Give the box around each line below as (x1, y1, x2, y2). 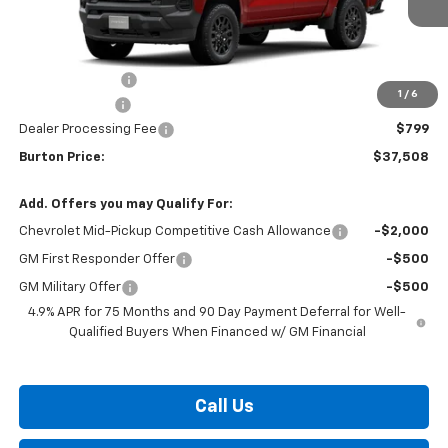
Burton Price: (18, 151, 105, 165)
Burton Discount (18, 73, 120, 87)
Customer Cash (18, 98, 114, 112)
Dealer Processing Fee (18, 123, 157, 137)
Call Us (194, 398, 254, 417)
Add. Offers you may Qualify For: (18, 198, 233, 212)
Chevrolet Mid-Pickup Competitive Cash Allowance (18, 225, 331, 239)
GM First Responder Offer (18, 253, 175, 267)
